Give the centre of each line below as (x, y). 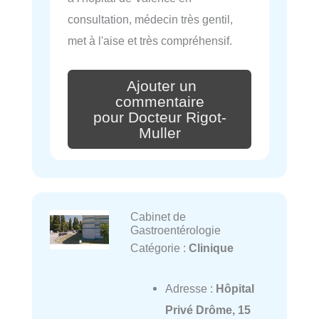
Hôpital (235, 288)
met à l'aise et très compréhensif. (150, 40)
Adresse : (190, 288)
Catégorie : (159, 248)
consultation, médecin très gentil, (150, 19)
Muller (159, 133)
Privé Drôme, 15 (208, 309)
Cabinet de (158, 217)
